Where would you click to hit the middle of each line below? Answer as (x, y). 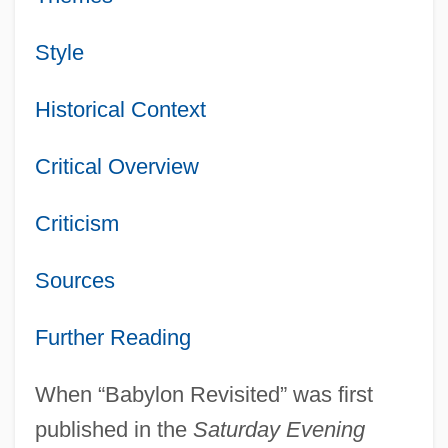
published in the (113, 429)
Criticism (76, 223)
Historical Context (120, 109)
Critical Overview (116, 166)
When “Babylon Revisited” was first (203, 394)
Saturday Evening (278, 429)
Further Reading (112, 337)
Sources (74, 280)
